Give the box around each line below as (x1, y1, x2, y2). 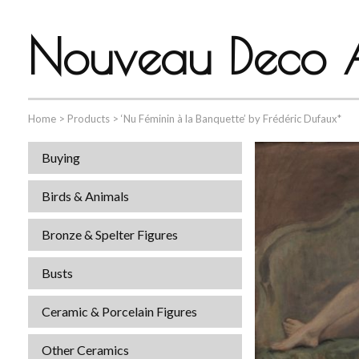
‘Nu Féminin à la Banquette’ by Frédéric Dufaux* (121, 112, 341, 125)
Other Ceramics (42, 342, 129, 357)
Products (67, 112, 110, 125)
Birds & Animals (42, 188, 129, 204)
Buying (42, 150, 80, 165)
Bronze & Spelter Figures (42, 227, 178, 242)
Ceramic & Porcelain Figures (42, 304, 197, 319)
